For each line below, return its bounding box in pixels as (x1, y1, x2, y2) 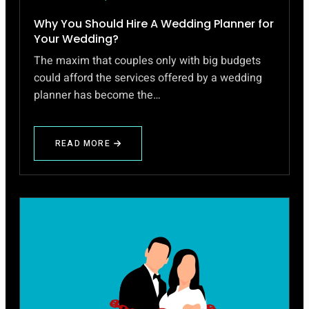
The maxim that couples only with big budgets (34, 52, 261, 69)
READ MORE (55, 137, 110, 150)
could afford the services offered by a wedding (34, 70, 262, 86)
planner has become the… (34, 87, 161, 103)
